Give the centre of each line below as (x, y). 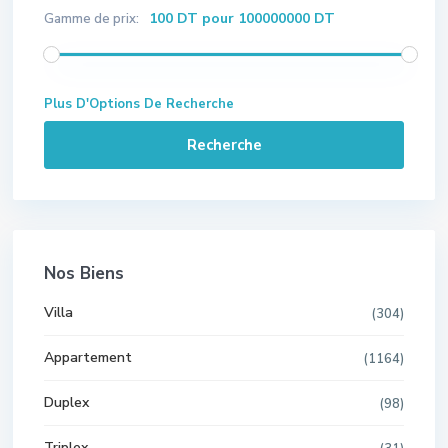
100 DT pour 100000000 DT (242, 18)
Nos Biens (84, 273)
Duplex (66, 402)
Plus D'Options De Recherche (139, 103)
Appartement (88, 357)
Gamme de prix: (91, 18)
